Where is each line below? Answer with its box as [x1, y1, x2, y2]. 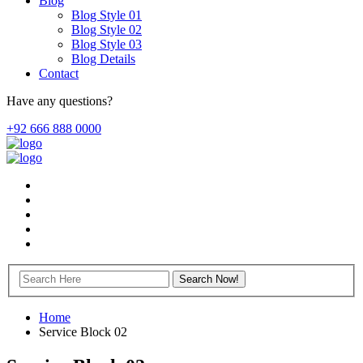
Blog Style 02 [71, 23, 142, 36]
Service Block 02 [39, 324, 127, 339]
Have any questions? [6, 94, 113, 108]
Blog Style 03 [71, 37, 142, 51]
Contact [39, 66, 79, 80]
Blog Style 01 [71, 8, 142, 22]
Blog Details [71, 52, 135, 66]
